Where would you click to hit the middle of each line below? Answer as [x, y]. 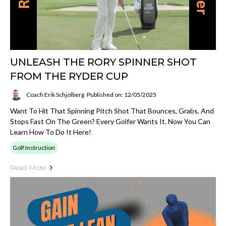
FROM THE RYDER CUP [69, 76]
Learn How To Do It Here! [51, 132]
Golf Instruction [34, 148]
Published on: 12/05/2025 [122, 94]
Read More [28, 168]
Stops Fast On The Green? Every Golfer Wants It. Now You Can [110, 122]
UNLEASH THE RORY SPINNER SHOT [103, 62]
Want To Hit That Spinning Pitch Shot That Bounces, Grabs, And [112, 111]
